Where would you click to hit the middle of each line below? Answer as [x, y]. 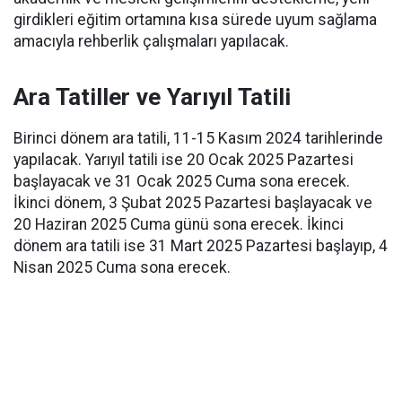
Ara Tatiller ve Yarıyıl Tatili [152, 97]
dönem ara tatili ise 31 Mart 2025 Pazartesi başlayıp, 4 [201, 246]
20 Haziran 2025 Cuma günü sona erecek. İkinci [179, 224]
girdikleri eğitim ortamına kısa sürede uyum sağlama [195, 20]
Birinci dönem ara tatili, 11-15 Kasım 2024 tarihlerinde [198, 138]
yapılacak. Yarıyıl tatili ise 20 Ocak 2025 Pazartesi [184, 160]
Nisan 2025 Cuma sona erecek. [122, 267]
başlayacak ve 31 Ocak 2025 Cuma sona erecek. [182, 181]
